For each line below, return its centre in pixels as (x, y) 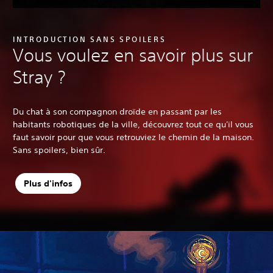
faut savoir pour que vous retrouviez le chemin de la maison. (133, 137)
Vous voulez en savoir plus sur (133, 55)
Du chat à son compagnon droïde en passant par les (117, 112)
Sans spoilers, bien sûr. (59, 150)
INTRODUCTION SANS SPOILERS (90, 39)
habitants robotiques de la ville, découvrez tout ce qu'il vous (133, 125)
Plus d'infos (48, 183)
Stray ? (39, 77)
